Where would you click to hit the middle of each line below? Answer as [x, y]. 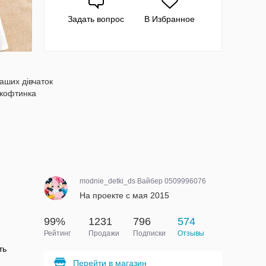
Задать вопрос [96, 19]
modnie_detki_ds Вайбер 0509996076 [142, 181]
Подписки [149, 233]
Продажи [104, 233]
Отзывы [191, 233]
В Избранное [170, 19]
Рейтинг [57, 233]
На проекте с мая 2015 [124, 195]
